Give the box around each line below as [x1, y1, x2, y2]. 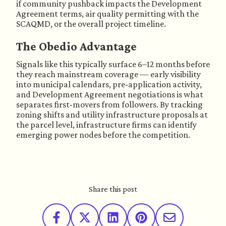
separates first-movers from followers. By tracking [16, 99, 203, 109]
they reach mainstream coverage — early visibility [16, 69, 201, 79]
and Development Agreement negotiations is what [16, 89, 203, 99]
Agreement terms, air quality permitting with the [16, 9, 199, 19]
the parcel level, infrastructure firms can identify [16, 120, 197, 130]
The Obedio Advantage [16, 39, 137, 53]
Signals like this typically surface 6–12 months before [16, 59, 210, 69]
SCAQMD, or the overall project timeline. [16, 19, 166, 29]
